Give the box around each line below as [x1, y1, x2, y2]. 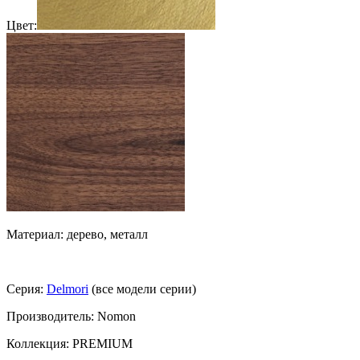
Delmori [47, 281, 88, 296]
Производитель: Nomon [6, 309, 136, 323]
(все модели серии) [88, 281, 196, 296]
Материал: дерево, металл [6, 227, 148, 241]
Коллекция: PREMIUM [6, 336, 133, 350]
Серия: [6, 281, 47, 296]
